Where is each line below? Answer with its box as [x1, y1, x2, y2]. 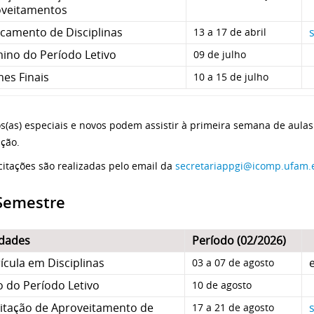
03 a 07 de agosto [192, 255, 274, 269]
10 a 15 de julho [193, 69, 268, 83]
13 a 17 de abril [193, 25, 266, 39]
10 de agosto [192, 278, 252, 292]
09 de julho [193, 47, 246, 61]
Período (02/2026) [192, 232, 286, 248]
